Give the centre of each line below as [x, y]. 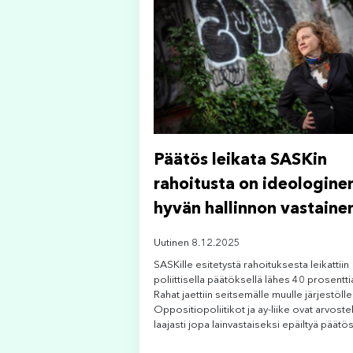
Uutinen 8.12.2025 [197, 243]
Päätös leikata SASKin [240, 160]
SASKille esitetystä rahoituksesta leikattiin [251, 265]
